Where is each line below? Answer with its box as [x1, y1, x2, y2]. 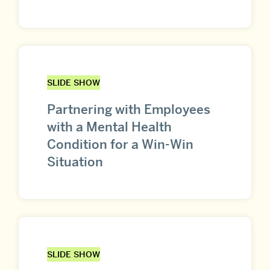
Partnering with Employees [47, 101, 210, 118]
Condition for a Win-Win [47, 136, 193, 153]
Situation [47, 154, 103, 171]
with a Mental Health [47, 119, 172, 136]
